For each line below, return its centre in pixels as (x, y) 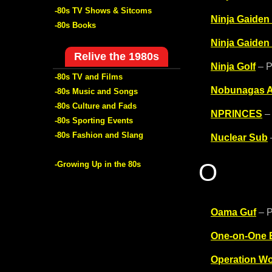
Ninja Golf (233, 66)
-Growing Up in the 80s (98, 164)
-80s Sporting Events (94, 120)
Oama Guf (233, 212)
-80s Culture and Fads (96, 106)
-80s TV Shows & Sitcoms (103, 10)
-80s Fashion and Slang (99, 135)
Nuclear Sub (239, 138)
